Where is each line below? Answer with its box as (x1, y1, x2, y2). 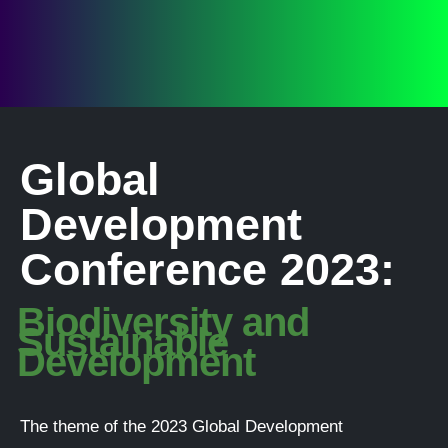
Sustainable (17, 320, 228, 364)
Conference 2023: (20, 244, 395, 295)
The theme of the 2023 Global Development (20, 417, 343, 436)
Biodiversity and (17, 300, 309, 344)
